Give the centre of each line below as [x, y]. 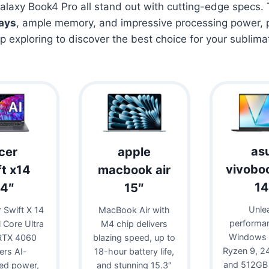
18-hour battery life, [134, 251]
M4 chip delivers [134, 223]
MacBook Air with [134, 210]
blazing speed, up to [134, 237]
